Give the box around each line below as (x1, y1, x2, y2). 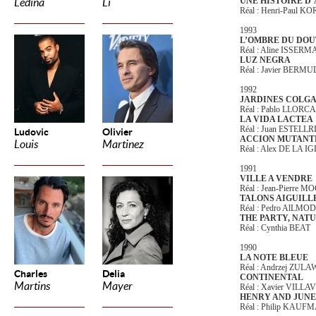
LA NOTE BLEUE (240, 253, 308, 262)
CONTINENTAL (240, 272, 303, 282)
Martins (14, 280, 50, 292)
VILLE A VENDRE (240, 174, 312, 183)
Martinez (102, 138, 144, 150)
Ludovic (14, 126, 49, 138)
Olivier (102, 126, 133, 138)
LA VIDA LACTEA (240, 114, 313, 124)
